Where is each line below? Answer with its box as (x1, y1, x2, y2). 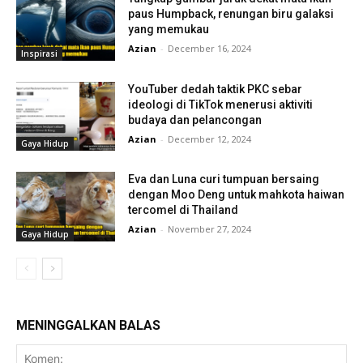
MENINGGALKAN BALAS (16, 317, 160, 333)
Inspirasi (21, 47, 58, 59)
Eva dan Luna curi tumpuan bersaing (128, 173, 320, 186)
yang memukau (128, 22, 210, 36)
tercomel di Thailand (128, 203, 239, 217)
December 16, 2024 (168, 41, 252, 54)
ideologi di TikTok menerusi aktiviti (128, 97, 314, 111)
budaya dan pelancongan (128, 113, 263, 126)
